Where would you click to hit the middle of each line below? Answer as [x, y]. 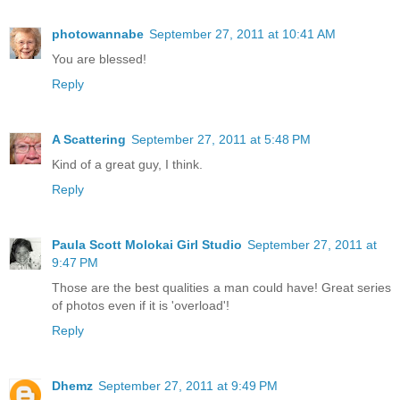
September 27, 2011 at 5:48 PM [221, 139]
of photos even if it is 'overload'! [141, 305]
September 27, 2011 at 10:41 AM [242, 33]
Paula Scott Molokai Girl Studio [147, 244]
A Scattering [89, 139]
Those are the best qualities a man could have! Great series [221, 287]
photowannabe [98, 33]
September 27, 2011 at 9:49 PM [188, 385]
